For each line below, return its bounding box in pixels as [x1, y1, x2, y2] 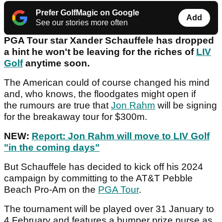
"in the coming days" [4, 142, 100, 153]
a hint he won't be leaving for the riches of [4, 47, 196, 57]
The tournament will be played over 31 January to [4, 204, 214, 215]
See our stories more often [36, 18, 128, 27]
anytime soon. [23, 58, 92, 69]
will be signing [155, 100, 217, 111]
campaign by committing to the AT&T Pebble [4, 173, 193, 184]
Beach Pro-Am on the [4, 184, 98, 195]
